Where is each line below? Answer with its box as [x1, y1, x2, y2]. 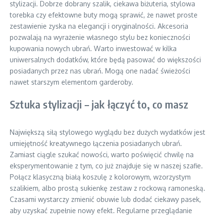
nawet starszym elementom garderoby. [10, 78, 133, 86]
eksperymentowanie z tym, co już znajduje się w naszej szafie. [10, 162, 203, 170]
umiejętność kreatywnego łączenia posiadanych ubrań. [10, 139, 182, 147]
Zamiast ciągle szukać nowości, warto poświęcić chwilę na [10, 150, 194, 159]
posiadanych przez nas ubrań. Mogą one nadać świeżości [10, 67, 190, 75]
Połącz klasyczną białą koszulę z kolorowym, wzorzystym [10, 173, 191, 181]
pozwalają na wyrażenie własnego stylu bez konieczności [10, 33, 190, 41]
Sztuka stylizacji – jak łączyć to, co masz [10, 97, 189, 111]
